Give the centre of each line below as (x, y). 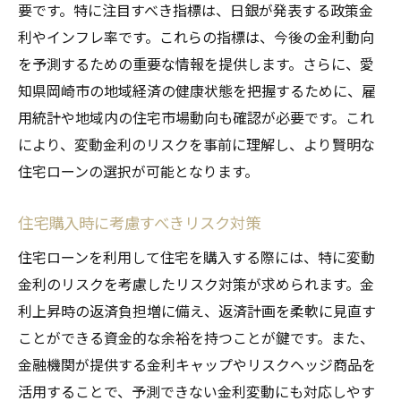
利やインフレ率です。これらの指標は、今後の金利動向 (196, 36)
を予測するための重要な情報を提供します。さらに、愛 (196, 63)
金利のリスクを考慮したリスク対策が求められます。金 (196, 283)
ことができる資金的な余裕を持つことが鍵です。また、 (196, 337)
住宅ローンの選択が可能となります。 (138, 171)
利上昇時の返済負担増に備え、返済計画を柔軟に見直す (197, 310)
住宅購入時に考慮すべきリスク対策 (139, 222)
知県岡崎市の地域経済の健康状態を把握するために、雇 (197, 90)
